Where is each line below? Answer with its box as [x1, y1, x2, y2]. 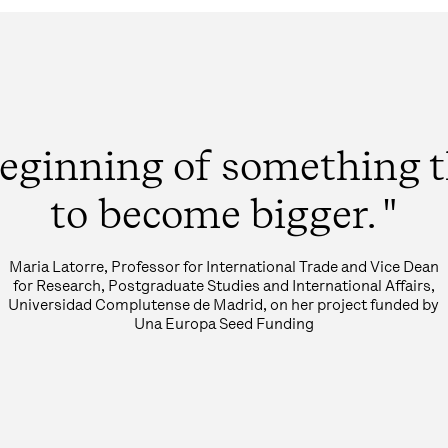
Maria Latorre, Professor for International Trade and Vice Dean [8, 256, 439, 277]
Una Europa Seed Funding [133, 313, 314, 334]
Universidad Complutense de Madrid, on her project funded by [8, 294, 440, 315]
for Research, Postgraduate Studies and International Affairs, [12, 275, 435, 296]
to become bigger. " [50, 189, 398, 238]
